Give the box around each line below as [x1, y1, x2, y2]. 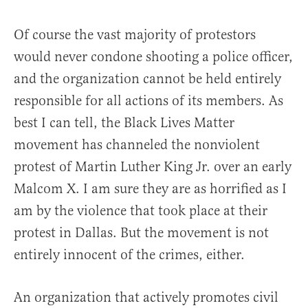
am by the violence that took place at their [14, 202, 267, 220]
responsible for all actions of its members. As [14, 92, 283, 110]
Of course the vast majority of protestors [14, 26, 256, 44]
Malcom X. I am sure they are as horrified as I [14, 180, 287, 198]
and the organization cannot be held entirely [14, 70, 281, 88]
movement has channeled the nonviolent [14, 136, 260, 154]
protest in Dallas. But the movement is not [14, 224, 269, 242]
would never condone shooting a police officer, [14, 48, 293, 66]
